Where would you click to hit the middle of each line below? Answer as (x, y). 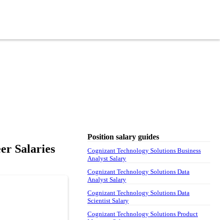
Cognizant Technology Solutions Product (143, 214)
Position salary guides (123, 137)
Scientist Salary (108, 200)
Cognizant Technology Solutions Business (144, 150)
